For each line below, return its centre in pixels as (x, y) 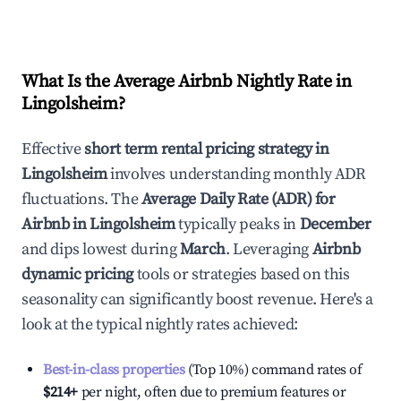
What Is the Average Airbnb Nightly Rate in (187, 82)
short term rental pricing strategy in (207, 149)
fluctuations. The (81, 199)
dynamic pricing (77, 274)
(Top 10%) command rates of (273, 370)
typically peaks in (236, 224)
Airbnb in (55, 224)
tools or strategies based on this (242, 274)
